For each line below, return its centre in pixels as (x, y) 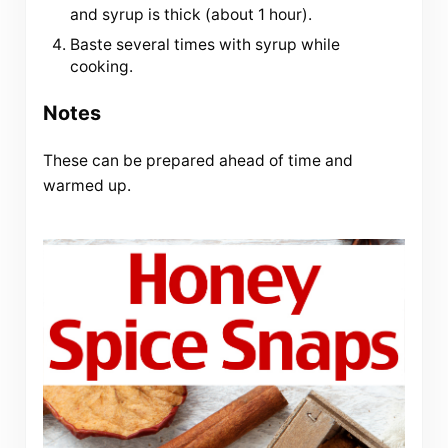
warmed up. (86, 186)
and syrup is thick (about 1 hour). (191, 14)
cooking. (102, 66)
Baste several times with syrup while (205, 44)
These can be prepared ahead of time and (197, 161)
